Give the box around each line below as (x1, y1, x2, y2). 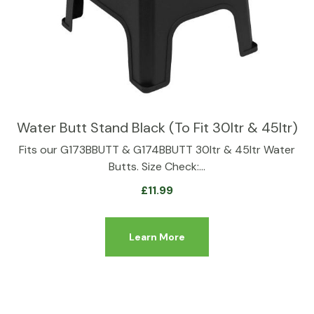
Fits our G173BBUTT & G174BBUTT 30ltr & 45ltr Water (19, 142, 295, 157)
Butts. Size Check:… (109, 159, 205, 174)
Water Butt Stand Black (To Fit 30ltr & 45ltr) (16, 118, 298, 137)
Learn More (129, 231, 185, 243)
